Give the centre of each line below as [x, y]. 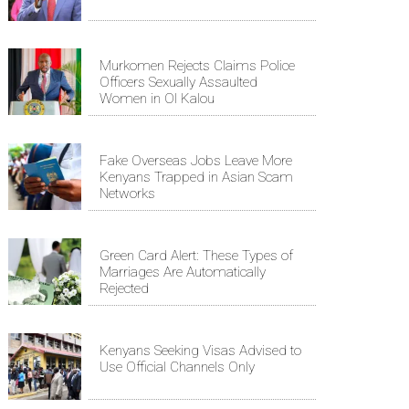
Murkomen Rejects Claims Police [197, 65]
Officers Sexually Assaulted [178, 82]
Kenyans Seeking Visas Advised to [200, 350]
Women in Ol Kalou [157, 98]
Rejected [124, 288]
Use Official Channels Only [177, 367]
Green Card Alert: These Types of [196, 255]
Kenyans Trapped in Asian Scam [196, 177]
